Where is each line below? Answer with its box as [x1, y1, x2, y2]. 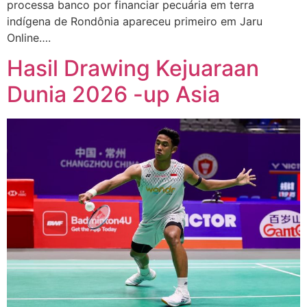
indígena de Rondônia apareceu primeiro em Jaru [7, 14, 262, 28]
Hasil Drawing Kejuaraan [7, 55, 259, 82]
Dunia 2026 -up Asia [7, 81, 220, 108]
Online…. [7, 30, 51, 45]
